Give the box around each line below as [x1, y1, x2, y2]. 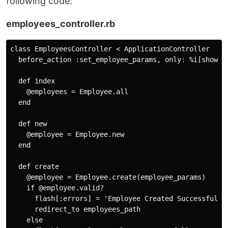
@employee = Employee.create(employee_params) [10, 173, 206, 181]
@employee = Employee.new [10, 130, 124, 138]
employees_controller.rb [6, 18, 115, 29]
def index [10, 77, 55, 85]
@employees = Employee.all [10, 88, 128, 96]
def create [10, 162, 59, 170]
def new [10, 120, 47, 128]
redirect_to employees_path [10, 205, 140, 213]
